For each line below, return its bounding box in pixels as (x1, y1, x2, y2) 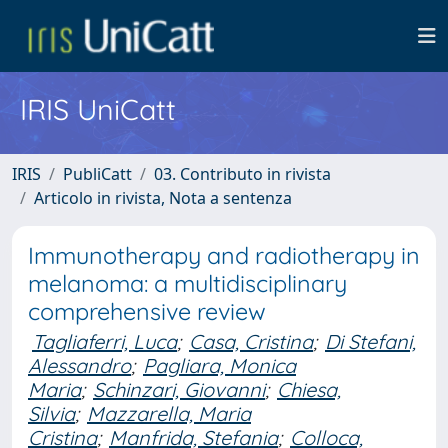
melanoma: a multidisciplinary (28, 269, 347, 298)
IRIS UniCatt (20, 91, 176, 127)
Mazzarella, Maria (87, 401, 251, 426)
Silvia (28, 401, 75, 426)
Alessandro (28, 353, 131, 378)
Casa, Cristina (189, 329, 313, 354)
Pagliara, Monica (143, 353, 296, 378)
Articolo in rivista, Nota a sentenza (34, 187, 292, 209)
